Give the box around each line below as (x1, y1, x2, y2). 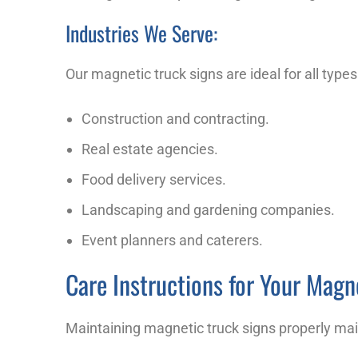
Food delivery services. (82, 171, 226, 189)
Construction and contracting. (82, 110, 269, 128)
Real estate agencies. (82, 141, 218, 158)
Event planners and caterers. (82, 232, 263, 249)
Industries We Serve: (66, 17, 217, 49)
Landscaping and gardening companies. (82, 201, 335, 219)
